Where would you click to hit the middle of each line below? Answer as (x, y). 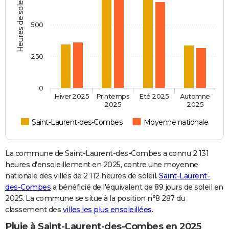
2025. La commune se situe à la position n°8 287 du (95, 199)
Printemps (113, 96)
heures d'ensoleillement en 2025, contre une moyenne (102, 165)
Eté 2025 (154, 96)
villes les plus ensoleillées (107, 210)
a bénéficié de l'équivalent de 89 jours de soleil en (137, 187)
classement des (34, 210)
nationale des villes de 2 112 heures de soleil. (82, 176)
